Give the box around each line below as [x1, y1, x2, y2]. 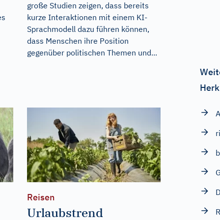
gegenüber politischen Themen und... [27, 47, 157, 57]
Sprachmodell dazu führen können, [27, 24, 149, 34]
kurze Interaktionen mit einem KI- [27, 12, 147, 22]
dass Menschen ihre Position [27, 35, 129, 46]
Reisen [27, 192, 55, 203]
